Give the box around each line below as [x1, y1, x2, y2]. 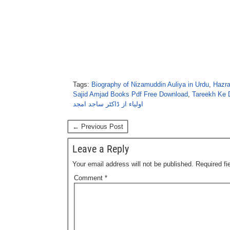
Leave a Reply [72, 143, 129, 156]
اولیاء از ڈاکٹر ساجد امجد [73, 100, 143, 108]
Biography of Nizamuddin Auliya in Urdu [91, 81, 209, 89]
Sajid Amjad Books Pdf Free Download [73, 90, 188, 99]
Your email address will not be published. [72, 160, 194, 168]
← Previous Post [72, 123, 123, 131]
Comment [74, 174, 105, 182]
